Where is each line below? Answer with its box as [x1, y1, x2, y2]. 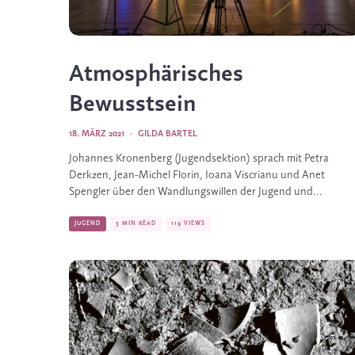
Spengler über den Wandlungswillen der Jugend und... [69, 186, 323, 198]
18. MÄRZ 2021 [69, 129, 124, 139]
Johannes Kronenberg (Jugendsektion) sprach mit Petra [69, 153, 329, 165]
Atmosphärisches [69, 62, 243, 87]
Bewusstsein [69, 92, 197, 117]
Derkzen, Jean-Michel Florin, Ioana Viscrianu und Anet [69, 170, 325, 181]
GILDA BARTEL [138, 129, 197, 139]
